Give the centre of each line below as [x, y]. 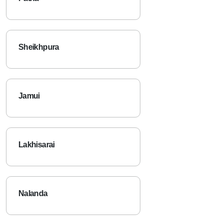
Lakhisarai [37, 144]
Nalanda [33, 193]
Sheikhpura [39, 47]
